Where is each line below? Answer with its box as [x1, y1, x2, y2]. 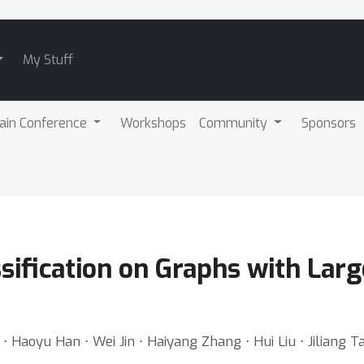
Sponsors [301, 114, 357, 132]
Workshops [120, 114, 187, 132]
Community [199, 114, 271, 132]
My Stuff [22, 51, 73, 68]
